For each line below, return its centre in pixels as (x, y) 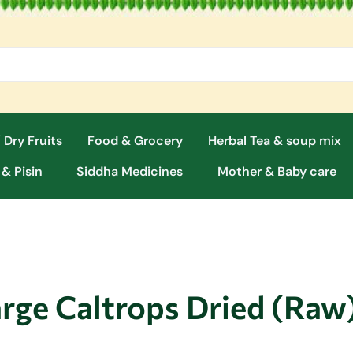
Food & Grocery (135, 141)
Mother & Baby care (277, 172)
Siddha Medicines (130, 172)
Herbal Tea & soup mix (275, 141)
